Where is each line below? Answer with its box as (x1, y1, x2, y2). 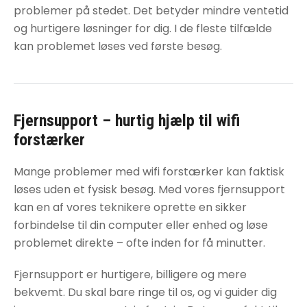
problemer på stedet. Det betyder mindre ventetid (14, 3, 288, 19)
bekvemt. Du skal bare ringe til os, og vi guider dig (14, 284, 277, 300)
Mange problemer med (14, 164, 143, 180)
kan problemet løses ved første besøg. (14, 38, 222, 54)
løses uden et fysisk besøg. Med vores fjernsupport (14, 182, 285, 197)
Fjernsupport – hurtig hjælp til (14, 111, 217, 130)
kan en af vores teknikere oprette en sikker (14, 199, 247, 215)
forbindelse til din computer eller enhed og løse (14, 217, 268, 233)
